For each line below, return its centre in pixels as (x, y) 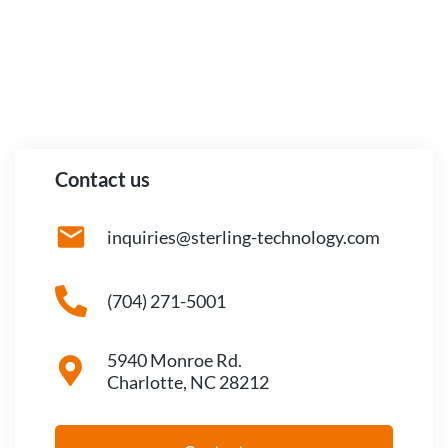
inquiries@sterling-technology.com (243, 236)
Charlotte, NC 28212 (188, 381)
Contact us (102, 178)
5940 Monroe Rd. (174, 359)
